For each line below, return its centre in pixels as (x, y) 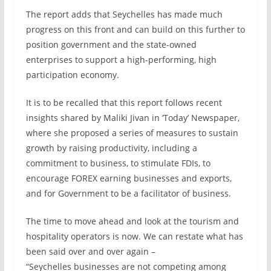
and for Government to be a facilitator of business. (128, 193)
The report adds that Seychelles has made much (124, 14)
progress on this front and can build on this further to (135, 29)
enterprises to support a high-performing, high (121, 60)
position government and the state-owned (111, 44)
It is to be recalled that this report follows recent (124, 103)
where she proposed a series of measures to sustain (132, 133)
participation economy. (72, 75)
